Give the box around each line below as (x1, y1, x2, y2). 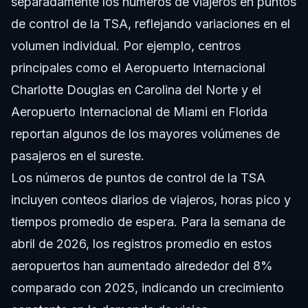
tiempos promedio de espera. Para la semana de (11, 214, 285, 230)
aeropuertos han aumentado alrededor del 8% (11, 258, 273, 274)
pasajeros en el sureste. (11, 148, 144, 164)
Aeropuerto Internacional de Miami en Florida (11, 104, 267, 120)
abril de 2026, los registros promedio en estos (11, 236, 272, 252)
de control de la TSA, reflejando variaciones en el (11, 16, 290, 32)
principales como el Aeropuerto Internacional (11, 60, 265, 76)
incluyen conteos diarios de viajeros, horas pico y (11, 192, 291, 208)
